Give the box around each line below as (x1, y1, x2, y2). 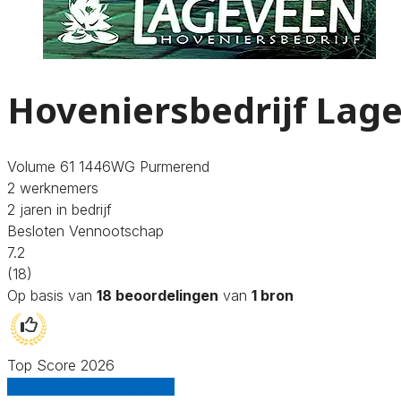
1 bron (252, 286, 294, 304)
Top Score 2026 (7, 355, 115, 374)
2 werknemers (7, 178, 98, 197)
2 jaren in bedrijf (7, 200, 112, 218)
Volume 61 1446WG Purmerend (7, 157, 209, 175)
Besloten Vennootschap (7, 221, 164, 240)
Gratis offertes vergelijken (7, 377, 175, 396)
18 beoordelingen (97, 286, 218, 304)
